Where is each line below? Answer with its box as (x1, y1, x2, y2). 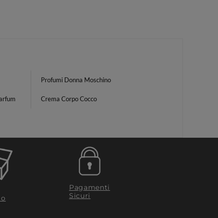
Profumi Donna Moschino (41, 76, 111, 84)
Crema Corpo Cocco (41, 95, 97, 103)
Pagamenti (69, 182, 110, 192)
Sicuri (69, 191, 91, 200)
